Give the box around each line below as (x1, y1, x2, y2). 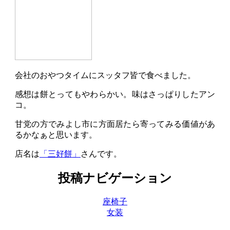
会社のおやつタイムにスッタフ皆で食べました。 (14, 70, 196, 80)
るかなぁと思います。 (14, 130, 97, 139)
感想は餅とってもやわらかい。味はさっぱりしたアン (14, 89, 216, 99)
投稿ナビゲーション (57, 171, 172, 185)
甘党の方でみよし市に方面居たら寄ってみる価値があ (14, 119, 216, 128)
